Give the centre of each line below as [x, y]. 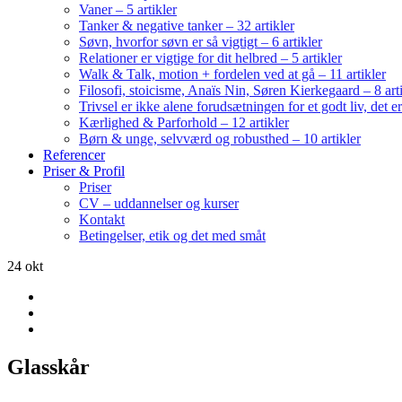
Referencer [74, 155]
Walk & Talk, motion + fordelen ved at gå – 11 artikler [232, 74]
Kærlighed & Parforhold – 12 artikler [184, 122]
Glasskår [48, 367]
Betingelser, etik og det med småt [172, 236]
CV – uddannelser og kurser [159, 203]
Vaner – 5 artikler [128, 9]
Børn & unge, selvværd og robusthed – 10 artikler [220, 139]
